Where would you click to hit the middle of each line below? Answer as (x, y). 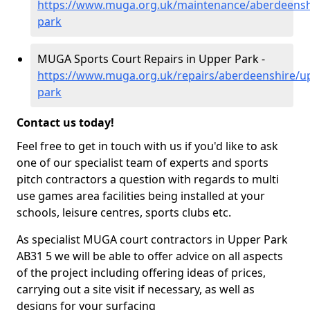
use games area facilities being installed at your (141, 196)
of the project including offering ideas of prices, (141, 273)
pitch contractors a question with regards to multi (148, 179)
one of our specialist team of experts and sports (143, 163)
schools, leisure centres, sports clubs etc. (124, 212)
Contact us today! (65, 122)
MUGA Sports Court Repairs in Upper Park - (151, 59)
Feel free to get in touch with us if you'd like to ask (147, 146)
